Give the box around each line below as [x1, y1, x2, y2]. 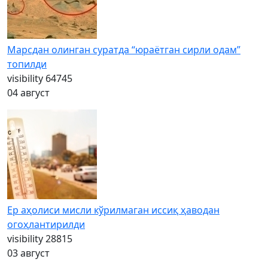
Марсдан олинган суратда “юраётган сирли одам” [7, 43, 240, 56]
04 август [7, 86, 50, 99]
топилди [7, 57, 47, 71]
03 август [7, 246, 50, 260]
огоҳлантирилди [7, 218, 85, 231]
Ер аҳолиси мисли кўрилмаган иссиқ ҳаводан [7, 203, 220, 217]
